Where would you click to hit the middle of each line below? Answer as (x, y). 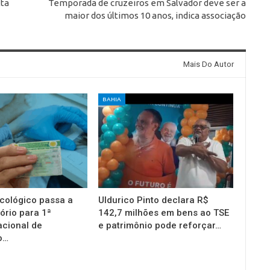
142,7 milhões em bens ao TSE (164, 212)
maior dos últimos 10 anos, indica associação (155, 16)
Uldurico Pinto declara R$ (154, 200)
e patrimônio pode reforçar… (160, 225)
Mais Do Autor (208, 64)
